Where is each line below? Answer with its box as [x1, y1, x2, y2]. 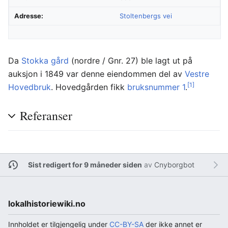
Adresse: [14, 11, 43, 20]
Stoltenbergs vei [120, 11, 172, 20]
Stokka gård [21, 55, 69, 66]
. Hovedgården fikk [51, 81, 127, 92]
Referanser [20, 107, 72, 124]
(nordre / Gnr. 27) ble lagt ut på [69, 55, 192, 66]
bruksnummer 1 [127, 81, 185, 92]
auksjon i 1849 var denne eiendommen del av [8, 68, 185, 79]
